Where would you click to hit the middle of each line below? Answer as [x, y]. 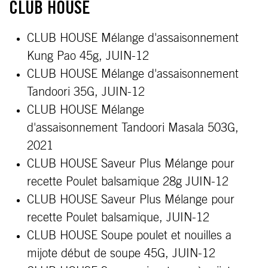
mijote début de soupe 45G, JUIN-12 [121, 254]
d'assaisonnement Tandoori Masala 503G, [133, 128]
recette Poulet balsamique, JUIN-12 [118, 218]
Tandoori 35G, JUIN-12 [86, 92]
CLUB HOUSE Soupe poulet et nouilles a [129, 236]
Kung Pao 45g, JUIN [79, 56]
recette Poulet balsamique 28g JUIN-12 [128, 182]
